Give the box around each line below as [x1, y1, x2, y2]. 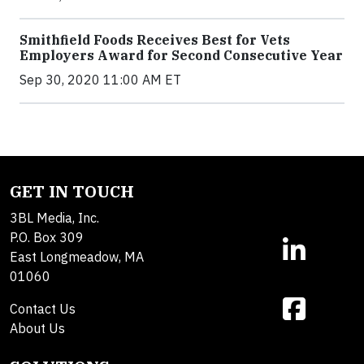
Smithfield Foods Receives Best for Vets [19, 32, 290, 49]
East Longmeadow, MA [10, 249, 144, 266]
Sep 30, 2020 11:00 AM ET [19, 71, 181, 89]
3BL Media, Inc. [10, 210, 99, 227]
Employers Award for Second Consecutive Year [19, 47, 343, 64]
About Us [10, 320, 65, 337]
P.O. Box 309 [10, 229, 84, 246]
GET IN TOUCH [10, 180, 134, 203]
